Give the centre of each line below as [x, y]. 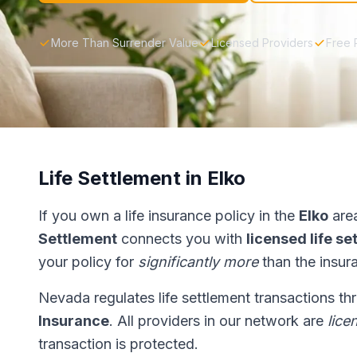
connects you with [182, 239]
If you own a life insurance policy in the [169, 216]
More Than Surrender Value [125, 43]
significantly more [198, 262]
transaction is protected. [118, 344]
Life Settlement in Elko [142, 178]
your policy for [88, 262]
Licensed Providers [262, 43]
